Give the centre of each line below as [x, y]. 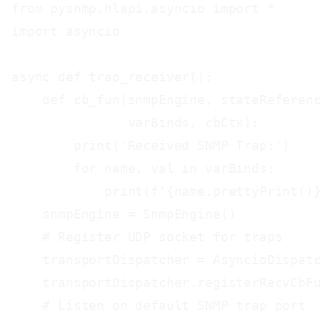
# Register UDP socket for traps [147, 237]
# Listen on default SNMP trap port [159, 305]
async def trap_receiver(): [112, 77]
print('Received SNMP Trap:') [151, 145]
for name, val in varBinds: [143, 168]
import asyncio [66, 31]
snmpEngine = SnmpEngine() [124, 214]
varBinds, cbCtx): [135, 122]
